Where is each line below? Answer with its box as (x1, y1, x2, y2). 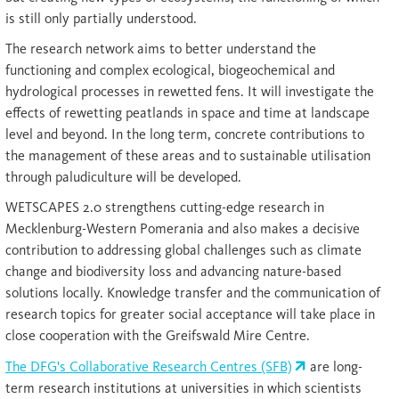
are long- (306, 358, 363, 376)
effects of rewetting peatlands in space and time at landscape (5, 104, 370, 122)
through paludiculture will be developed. (5, 168, 241, 186)
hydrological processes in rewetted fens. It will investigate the (5, 83, 374, 101)
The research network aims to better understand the (5, 40, 316, 58)
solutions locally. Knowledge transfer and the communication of (5, 284, 380, 302)
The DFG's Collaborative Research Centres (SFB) (5, 358, 292, 376)
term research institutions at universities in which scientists (5, 379, 362, 397)
